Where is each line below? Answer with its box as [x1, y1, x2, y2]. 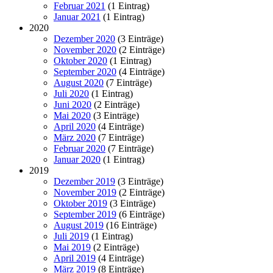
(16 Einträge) [104, 219, 157, 230]
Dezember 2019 [54, 175, 115, 186]
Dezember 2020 [54, 33, 115, 44]
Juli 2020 [54, 88, 89, 99]
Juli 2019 [54, 230, 89, 241]
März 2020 [54, 132, 96, 143]
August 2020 [54, 77, 104, 88]
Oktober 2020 [54, 55, 107, 66]
